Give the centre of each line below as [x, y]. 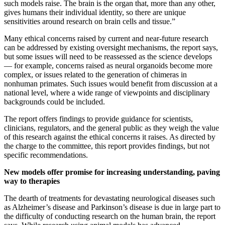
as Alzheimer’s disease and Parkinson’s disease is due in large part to [112, 207]
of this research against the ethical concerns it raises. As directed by [110, 137]
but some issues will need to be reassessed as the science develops [108, 57]
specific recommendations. [46, 155]
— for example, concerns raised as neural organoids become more [108, 66]
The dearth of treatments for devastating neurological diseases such [109, 198]
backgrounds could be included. [54, 102]
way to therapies [32, 181]
